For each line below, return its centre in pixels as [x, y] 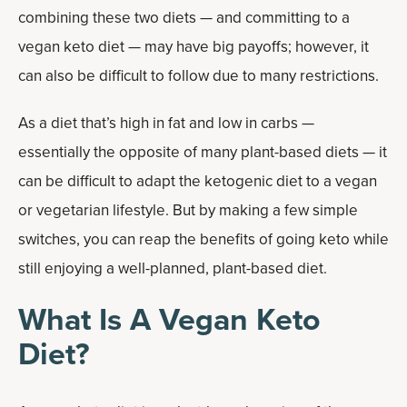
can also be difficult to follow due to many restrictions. [199, 76]
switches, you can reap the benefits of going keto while [203, 239]
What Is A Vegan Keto [169, 319]
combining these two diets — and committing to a [184, 18]
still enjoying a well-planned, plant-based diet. [173, 268]
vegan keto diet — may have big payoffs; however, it [194, 47]
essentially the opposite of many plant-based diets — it [203, 152]
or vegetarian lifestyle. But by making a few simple [188, 210]
